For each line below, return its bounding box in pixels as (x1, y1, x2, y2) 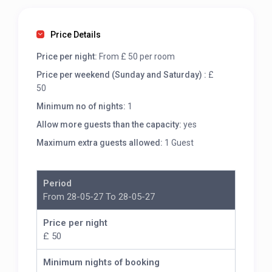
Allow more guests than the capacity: (36, 120, 184, 130)
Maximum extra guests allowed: (36, 138, 163, 148)
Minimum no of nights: (36, 101, 126, 112)
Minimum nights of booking (43, 257, 160, 268)
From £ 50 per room (97, 52, 175, 62)
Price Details (50, 30, 101, 40)
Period (43, 178, 72, 189)
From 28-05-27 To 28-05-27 (43, 191, 155, 203)
